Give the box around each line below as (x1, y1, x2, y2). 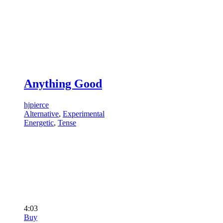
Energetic (24, 118, 54, 127)
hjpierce (24, 101, 49, 110)
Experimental (63, 110, 105, 118)
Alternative (24, 110, 59, 118)
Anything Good (24, 77, 102, 91)
